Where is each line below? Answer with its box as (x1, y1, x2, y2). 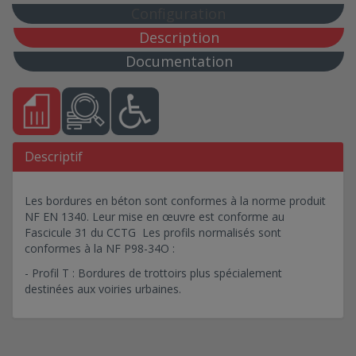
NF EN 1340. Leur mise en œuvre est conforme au (25, 208, 284, 224)
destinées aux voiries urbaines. (25, 281, 184, 296)
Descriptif (25, 148, 83, 166)
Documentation (125, 52, 233, 72)
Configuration (130, 4, 226, 24)
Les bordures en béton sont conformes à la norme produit (25, 192, 326, 208)
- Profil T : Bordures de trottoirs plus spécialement (25, 265, 282, 281)
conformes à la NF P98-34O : (25, 240, 175, 256)
